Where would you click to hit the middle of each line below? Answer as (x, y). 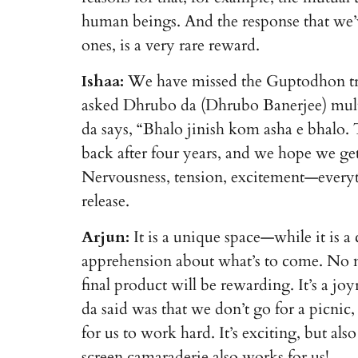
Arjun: (105, 237)
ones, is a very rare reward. (171, 46)
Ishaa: (103, 82)
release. (105, 201)
